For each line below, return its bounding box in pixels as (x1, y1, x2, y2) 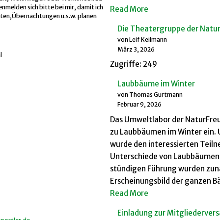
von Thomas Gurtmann (117, 91, 183, 98)
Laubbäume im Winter (117, 79, 195, 88)
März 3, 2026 (117, 45, 155, 53)
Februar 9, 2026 (117, 101, 162, 108)
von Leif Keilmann (117, 35, 167, 43)
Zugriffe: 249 (110, 59, 157, 69)
